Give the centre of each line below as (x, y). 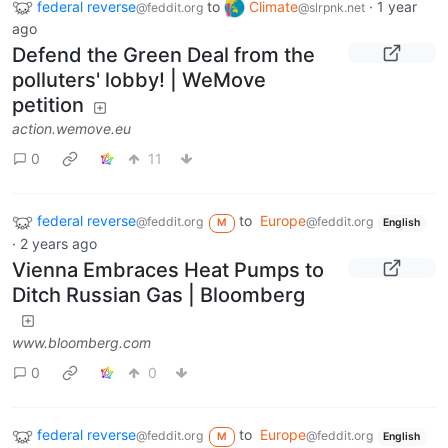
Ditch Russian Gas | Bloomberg (158, 295)
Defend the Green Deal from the (163, 55)
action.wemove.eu (71, 129)
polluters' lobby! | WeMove (139, 80)
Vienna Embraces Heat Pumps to (168, 270)
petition (48, 105)
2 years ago (58, 244)
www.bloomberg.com (81, 343)
